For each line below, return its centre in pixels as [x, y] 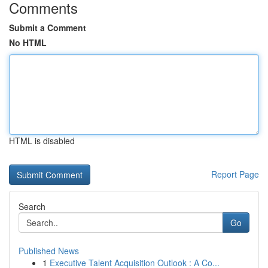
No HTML [28, 42]
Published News [49, 251]
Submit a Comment [48, 28]
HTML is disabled [42, 141]
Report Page [235, 174]
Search [32, 206]
